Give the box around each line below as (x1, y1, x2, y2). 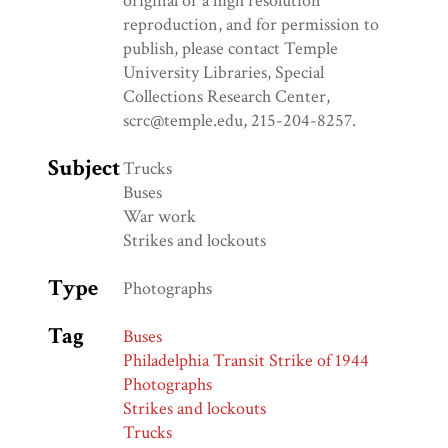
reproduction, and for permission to (123, 13, 379, 37)
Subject (48, 154, 120, 184)
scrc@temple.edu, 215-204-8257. (123, 109, 356, 133)
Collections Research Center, (123, 85, 330, 109)
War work (123, 205, 196, 229)
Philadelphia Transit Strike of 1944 (123, 349, 369, 373)
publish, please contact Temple (123, 37, 338, 61)
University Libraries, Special (123, 61, 324, 85)
